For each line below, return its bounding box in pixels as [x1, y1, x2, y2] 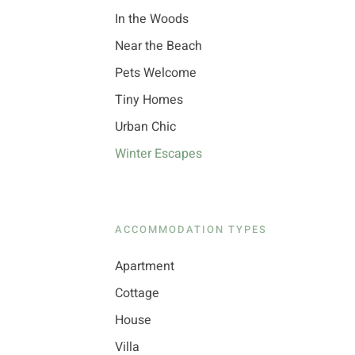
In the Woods [114, 10, 189, 29]
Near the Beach [114, 36, 202, 55]
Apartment [114, 257, 174, 276]
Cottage [114, 284, 159, 303]
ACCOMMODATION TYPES [114, 222, 267, 237]
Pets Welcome [114, 63, 197, 82]
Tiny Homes [114, 90, 183, 109]
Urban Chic [114, 117, 176, 136]
